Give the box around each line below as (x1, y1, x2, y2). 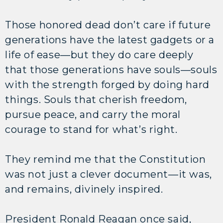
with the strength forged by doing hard (5, 78, 210, 91)
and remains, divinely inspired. (5, 183, 166, 195)
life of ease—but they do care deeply (5, 48, 194, 61)
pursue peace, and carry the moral (5, 108, 181, 120)
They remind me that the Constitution (5, 153, 206, 165)
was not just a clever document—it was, (5, 168, 212, 180)
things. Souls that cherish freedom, (5, 93, 188, 106)
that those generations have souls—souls (5, 63, 218, 76)
